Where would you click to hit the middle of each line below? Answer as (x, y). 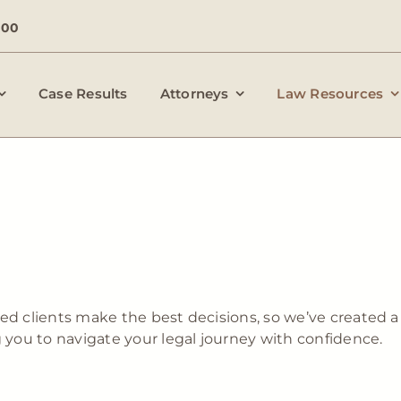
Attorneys (194, 93)
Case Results (83, 93)
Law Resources (330, 93)
